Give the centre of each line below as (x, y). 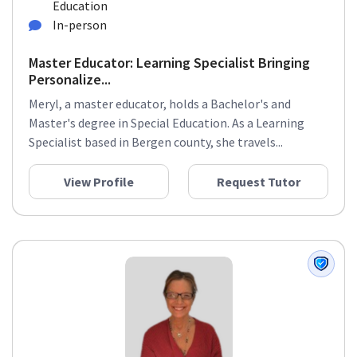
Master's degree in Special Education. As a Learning (167, 123)
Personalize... (70, 79)
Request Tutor (258, 182)
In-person (80, 25)
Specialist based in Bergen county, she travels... (156, 142)
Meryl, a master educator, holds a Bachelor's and (160, 104)
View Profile (99, 182)
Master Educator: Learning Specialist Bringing (169, 63)
